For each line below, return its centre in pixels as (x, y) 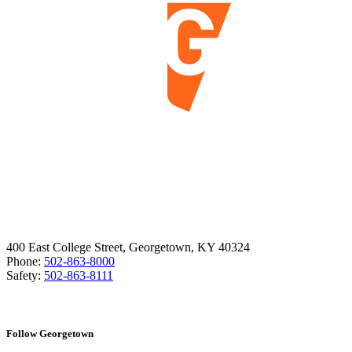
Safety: (25, 276)
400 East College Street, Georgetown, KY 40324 (128, 247)
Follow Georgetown (50, 333)
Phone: (25, 262)
